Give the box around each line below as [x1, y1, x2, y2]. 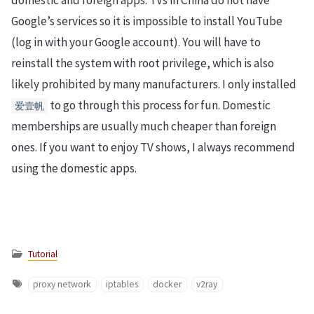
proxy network [33, 278, 92, 291]
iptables [106, 278, 139, 291]
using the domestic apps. [11, 161, 137, 177]
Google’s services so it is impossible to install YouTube [11, 13, 282, 29]
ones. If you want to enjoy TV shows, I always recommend [11, 139, 295, 156]
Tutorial [28, 248, 57, 261]
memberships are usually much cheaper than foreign [11, 118, 276, 135]
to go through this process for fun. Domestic [48, 97, 271, 114]
